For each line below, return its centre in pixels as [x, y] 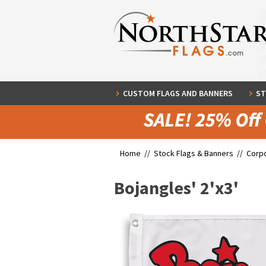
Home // [137, 153]
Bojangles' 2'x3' [176, 188]
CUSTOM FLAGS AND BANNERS [178, 93]
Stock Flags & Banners [194, 153]
